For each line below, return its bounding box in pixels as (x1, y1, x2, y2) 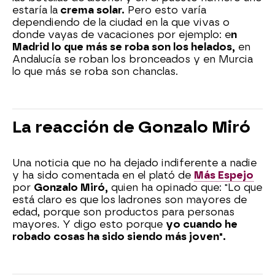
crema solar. (58, 4, 125, 16)
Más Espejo (194, 169, 254, 181)
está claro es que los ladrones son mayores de (12, 193, 247, 206)
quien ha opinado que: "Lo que (108, 181, 262, 193)
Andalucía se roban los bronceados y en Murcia (12, 53, 253, 65)
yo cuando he (166, 218, 238, 230)
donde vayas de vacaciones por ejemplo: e (12, 28, 231, 41)
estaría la (12, 4, 58, 16)
